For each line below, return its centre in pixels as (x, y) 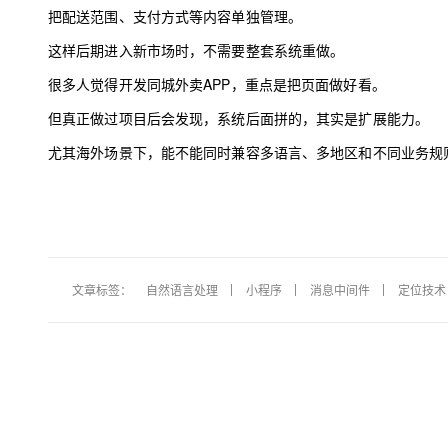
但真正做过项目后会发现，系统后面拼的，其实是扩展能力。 (239, 118)
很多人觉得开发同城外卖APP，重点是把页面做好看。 (217, 84)
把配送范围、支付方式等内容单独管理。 (175, 16)
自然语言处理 (182, 289)
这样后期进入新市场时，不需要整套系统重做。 (196, 50)
